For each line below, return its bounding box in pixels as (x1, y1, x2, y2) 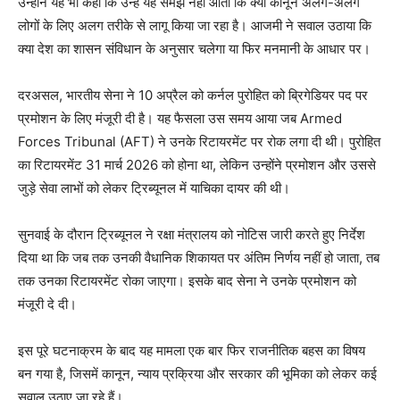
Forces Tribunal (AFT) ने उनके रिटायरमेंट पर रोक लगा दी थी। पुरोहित (18, 133, 380, 151)
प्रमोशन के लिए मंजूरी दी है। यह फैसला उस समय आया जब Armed (18, 110, 342, 128)
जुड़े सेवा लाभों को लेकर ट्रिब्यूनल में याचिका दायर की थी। (18, 179, 290, 197)
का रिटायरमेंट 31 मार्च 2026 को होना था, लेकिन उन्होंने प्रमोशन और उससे (18, 156, 376, 174)
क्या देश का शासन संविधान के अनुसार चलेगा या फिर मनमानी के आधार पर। (18, 40, 371, 58)
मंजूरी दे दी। (18, 296, 77, 313)
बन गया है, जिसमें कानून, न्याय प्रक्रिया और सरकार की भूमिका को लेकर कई (18, 365, 377, 383)
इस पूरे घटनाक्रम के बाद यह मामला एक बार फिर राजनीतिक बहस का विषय (18, 342, 365, 360)
